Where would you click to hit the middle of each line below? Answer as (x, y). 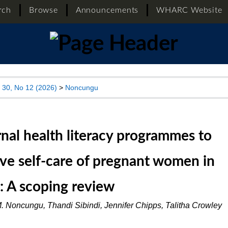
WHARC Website (189, 10)
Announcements (107, 10)
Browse (44, 10)
